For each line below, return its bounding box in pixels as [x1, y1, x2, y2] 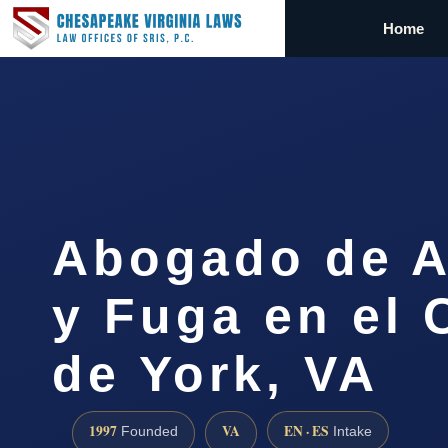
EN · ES [284, 420, 329, 441]
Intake [329, 423, 372, 439]
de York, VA [52, 345, 379, 402]
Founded [117, 423, 178, 439]
